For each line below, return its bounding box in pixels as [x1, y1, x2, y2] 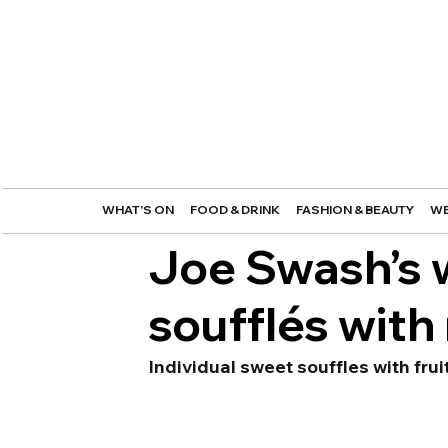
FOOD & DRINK [189, 202, 280, 218]
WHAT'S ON [101, 202, 174, 218]
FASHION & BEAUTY [295, 202, 414, 218]
